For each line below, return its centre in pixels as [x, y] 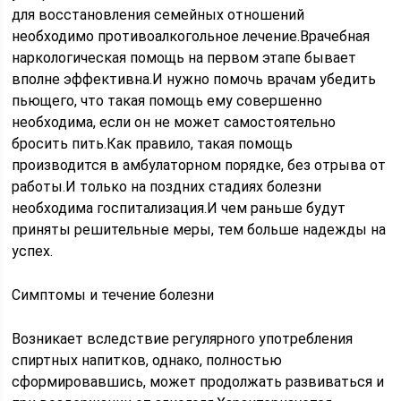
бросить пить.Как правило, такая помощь [153, 144]
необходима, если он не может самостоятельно [174, 122]
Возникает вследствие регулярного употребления [183, 339]
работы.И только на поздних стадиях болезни [167, 187]
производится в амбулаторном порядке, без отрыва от [199, 165]
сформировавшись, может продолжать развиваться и [198, 382]
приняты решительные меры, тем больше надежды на [199, 230]
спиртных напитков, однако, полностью [147, 360]
